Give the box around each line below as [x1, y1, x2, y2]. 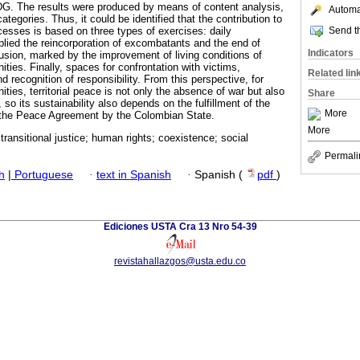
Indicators [308, 47, 354, 59]
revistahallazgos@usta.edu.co [114, 255, 246, 267]
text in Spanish [96, 168, 171, 181]
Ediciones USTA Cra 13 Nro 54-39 [103, 220, 257, 232]
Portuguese [11, 168, 73, 181]
